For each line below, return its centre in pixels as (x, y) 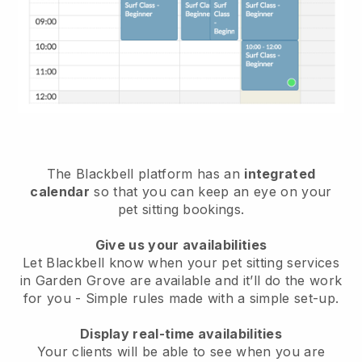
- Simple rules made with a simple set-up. (207, 298)
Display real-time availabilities (181, 333)
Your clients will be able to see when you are (181, 351)
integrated (280, 173)
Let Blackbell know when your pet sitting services (181, 262)
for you (49, 298)
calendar (60, 191)
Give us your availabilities (181, 244)
